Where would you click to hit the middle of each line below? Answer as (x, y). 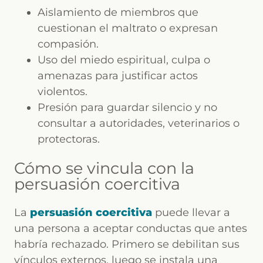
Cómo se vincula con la (104, 168)
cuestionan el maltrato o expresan (128, 28)
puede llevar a (191, 213)
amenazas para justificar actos (118, 75)
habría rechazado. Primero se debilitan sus (127, 245)
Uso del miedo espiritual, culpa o (124, 60)
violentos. (63, 91)
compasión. (68, 44)
